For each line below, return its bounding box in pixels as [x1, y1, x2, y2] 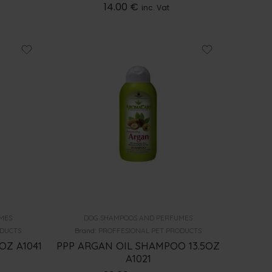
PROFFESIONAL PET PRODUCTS [98, 225, 202, 235]
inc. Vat [141, 2, 170, 13]
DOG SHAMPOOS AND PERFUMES [84, 212, 193, 222]
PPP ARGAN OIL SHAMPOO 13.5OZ [56, 239, 220, 252]
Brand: [75, 225, 99, 235]
